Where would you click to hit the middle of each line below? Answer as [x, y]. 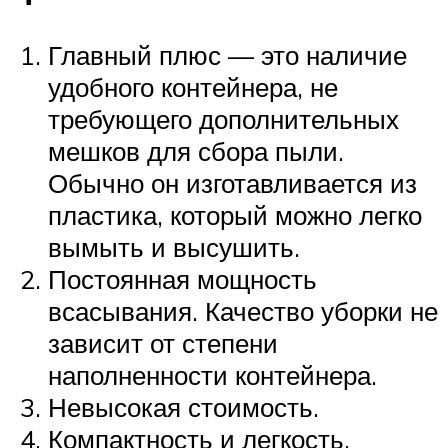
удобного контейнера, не [193, 86]
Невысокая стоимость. [183, 406]
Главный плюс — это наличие [227, 54]
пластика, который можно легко [235, 214]
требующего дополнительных [223, 118]
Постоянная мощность [182, 278]
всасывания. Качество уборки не [243, 310]
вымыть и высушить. [174, 246]
